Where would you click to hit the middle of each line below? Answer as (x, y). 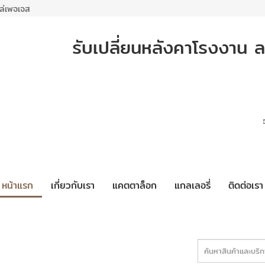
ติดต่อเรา (246, 185)
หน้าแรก (17, 185)
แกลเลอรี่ (193, 185)
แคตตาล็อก (135, 185)
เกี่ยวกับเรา (73, 185)
